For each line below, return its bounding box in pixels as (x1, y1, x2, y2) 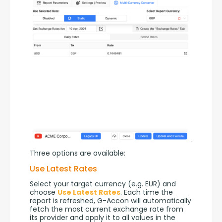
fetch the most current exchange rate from (30, 204, 183, 214)
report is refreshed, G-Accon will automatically (30, 195, 191, 206)
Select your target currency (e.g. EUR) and (30, 178, 176, 189)
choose (30, 187, 57, 197)
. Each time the (120, 187, 173, 197)
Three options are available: (30, 148, 125, 158)
